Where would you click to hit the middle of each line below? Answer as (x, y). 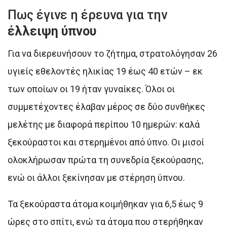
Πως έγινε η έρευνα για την (87, 15)
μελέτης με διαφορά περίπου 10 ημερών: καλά (104, 124)
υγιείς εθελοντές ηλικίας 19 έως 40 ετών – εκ (105, 71)
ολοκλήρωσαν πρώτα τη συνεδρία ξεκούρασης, (105, 160)
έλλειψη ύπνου (52, 31)
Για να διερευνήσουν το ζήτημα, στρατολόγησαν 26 (112, 53)
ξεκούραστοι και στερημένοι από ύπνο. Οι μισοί (106, 142)
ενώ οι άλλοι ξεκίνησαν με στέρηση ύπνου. (96, 177)
